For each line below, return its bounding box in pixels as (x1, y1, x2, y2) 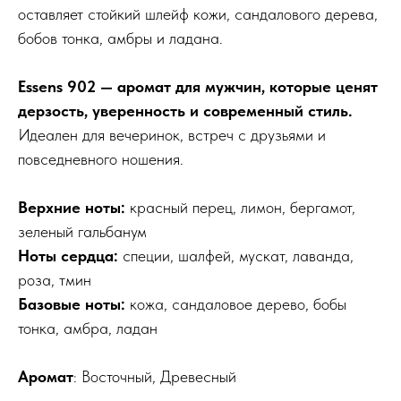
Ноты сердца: (18, 245, 118, 265)
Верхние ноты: (18, 197, 125, 217)
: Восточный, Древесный (73, 366, 236, 386)
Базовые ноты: (18, 294, 125, 313)
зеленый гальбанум (18, 221, 147, 241)
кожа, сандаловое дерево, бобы (125, 294, 346, 313)
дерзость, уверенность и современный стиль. (18, 100, 353, 120)
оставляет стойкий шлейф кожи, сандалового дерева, (18, 4, 378, 23)
